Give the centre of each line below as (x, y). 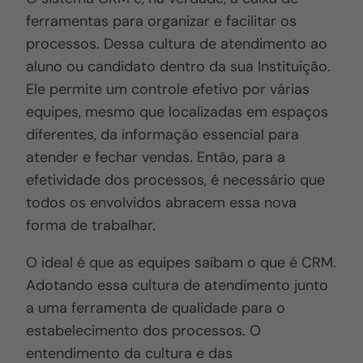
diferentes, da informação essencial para (163, 135)
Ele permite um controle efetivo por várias (168, 90)
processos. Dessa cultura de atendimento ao (177, 44)
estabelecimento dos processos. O (144, 331)
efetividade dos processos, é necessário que (176, 180)
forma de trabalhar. (91, 226)
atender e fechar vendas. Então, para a (156, 158)
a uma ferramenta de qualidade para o (156, 308)
